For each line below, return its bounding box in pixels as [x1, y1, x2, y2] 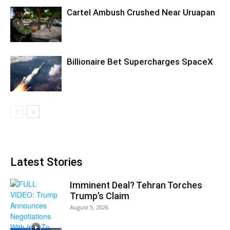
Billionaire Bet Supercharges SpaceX [67, 56, 213, 67]
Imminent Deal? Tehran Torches [70, 180, 202, 190]
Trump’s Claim [70, 190, 129, 201]
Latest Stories [10, 156, 83, 168]
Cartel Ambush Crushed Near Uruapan [67, 7, 215, 17]
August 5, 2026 [70, 203, 108, 211]
